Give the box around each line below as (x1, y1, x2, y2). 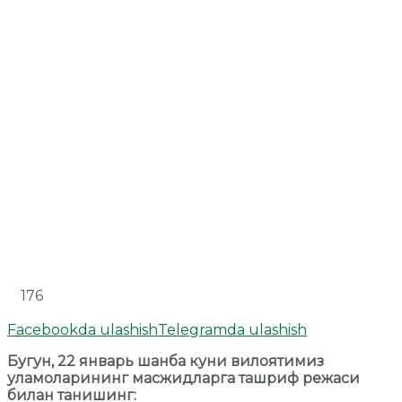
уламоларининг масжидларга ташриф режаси (7, 369, 360, 387)
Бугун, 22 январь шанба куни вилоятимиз (7, 352, 324, 370)
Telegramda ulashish (158, 320, 307, 338)
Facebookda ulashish (7, 320, 158, 338)
